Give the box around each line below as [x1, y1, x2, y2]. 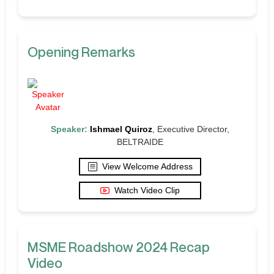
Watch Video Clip [114, 185, 180, 195]
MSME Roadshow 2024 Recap [28, 239, 210, 255]
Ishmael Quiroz [90, 124, 152, 134]
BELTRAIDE [117, 136, 163, 147]
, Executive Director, [152, 124, 229, 134]
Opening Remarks [28, 43, 135, 60]
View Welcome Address [102, 161, 193, 171]
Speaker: [51, 124, 87, 134]
